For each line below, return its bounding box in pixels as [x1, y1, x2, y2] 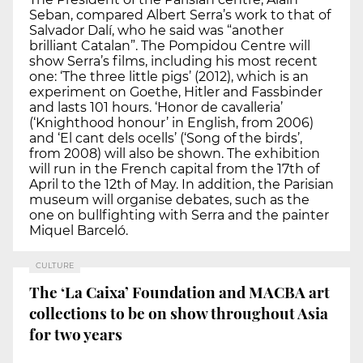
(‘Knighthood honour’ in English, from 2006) [29, 115, 314, 131]
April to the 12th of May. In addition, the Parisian [29, 177, 334, 193]
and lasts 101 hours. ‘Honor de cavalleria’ [29, 100, 283, 116]
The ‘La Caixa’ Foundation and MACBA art [29, 280, 330, 302]
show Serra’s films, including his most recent [29, 53, 318, 70]
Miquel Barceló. [29, 223, 128, 239]
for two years [29, 322, 122, 344]
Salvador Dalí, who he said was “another [29, 23, 284, 39]
